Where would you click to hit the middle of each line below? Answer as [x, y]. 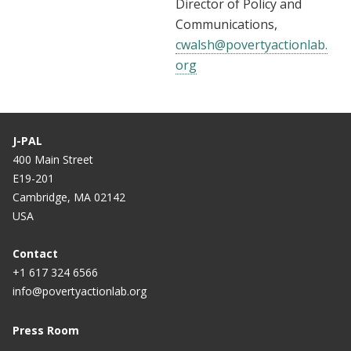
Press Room [46, 331]
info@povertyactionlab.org [80, 291]
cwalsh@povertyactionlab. [251, 45]
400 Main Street [53, 160]
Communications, [226, 25]
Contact [35, 254]
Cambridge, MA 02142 [69, 197]
